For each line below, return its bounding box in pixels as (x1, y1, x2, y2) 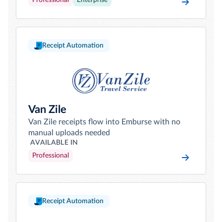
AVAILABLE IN (30, 139, 78, 146)
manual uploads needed (28, 129, 110, 137)
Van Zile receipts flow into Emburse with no (28, 118, 180, 126)
